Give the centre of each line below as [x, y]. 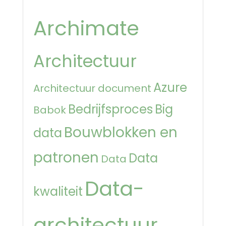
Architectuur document [92, 88]
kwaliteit [58, 191]
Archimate [86, 28]
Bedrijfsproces [110, 109]
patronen [66, 157]
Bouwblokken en [121, 132]
